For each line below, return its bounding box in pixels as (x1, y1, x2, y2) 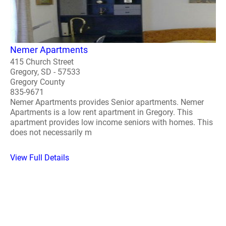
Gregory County (10, 77, 65, 87)
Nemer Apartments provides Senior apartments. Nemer (10, 97, 204, 107)
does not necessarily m (10, 127, 92, 137)
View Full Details (10, 152, 69, 162)
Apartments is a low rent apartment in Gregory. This (10, 107, 193, 117)
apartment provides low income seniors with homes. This (10, 117, 213, 127)
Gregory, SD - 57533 (10, 67, 80, 77)
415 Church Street (10, 56, 74, 67)
